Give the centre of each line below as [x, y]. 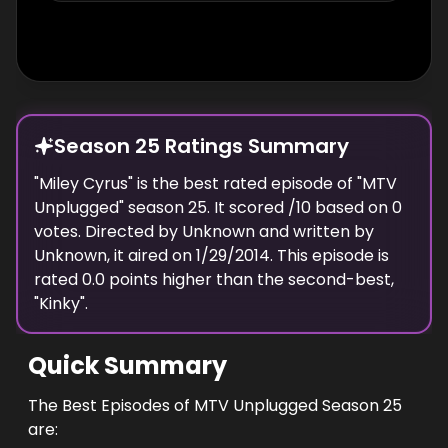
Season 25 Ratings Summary [201, 146]
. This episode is [329, 255]
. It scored [245, 207]
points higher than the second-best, [249, 279]
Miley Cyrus [83, 183]
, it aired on [149, 255]
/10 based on [338, 207]
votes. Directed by [106, 231]
